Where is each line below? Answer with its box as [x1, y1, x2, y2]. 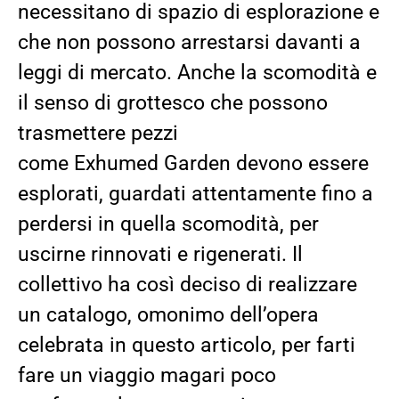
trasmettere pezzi [18, 120, 178, 145]
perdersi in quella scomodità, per [18, 211, 319, 236]
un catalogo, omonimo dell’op [18, 302, 289, 327]
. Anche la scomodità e [167, 60, 377, 85]
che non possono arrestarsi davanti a [18, 29, 361, 54]
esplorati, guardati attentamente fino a [18, 181, 373, 206]
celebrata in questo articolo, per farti [18, 332, 355, 357]
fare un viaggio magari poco [18, 362, 276, 387]
